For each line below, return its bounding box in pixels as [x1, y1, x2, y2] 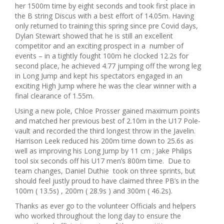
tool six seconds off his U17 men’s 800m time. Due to [15, 156, 190, 165]
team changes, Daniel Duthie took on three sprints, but [15, 166, 195, 175]
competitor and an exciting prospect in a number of [15, 41, 183, 50]
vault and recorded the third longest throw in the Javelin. [15, 126, 197, 135]
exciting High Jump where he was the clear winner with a [15, 81, 196, 90]
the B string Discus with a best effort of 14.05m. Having [15, 11, 194, 20]
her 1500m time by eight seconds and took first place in [15, 1, 195, 10]
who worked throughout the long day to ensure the [15, 211, 181, 220]
